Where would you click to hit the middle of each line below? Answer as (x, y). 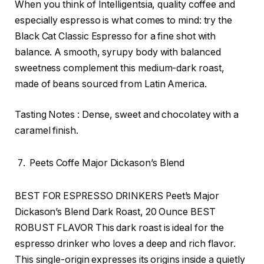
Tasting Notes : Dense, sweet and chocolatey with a (127, 114)
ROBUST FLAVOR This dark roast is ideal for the (120, 228)
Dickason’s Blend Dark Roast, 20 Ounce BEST (115, 212)
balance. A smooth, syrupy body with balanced (118, 52)
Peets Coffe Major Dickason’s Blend (107, 163)
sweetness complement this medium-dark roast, (120, 68)
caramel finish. (47, 130)
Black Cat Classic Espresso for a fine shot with (115, 37)
